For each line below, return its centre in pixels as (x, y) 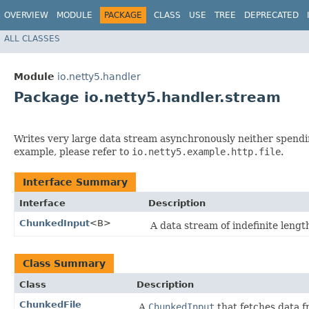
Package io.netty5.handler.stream (147, 98)
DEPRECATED (271, 15)
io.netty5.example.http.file (206, 152)
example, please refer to (73, 152)
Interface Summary (75, 182)
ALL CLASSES (32, 38)
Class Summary (64, 264)
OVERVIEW (26, 15)
